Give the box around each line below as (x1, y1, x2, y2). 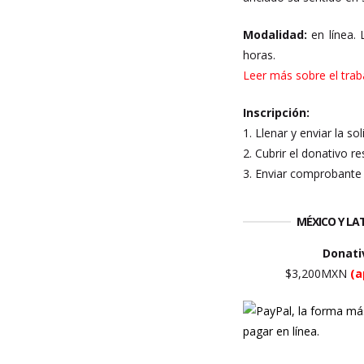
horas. (243, 47, 276, 63)
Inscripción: (243, 105, 310, 120)
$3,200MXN (284, 266, 350, 281)
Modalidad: (243, 27, 308, 42)
